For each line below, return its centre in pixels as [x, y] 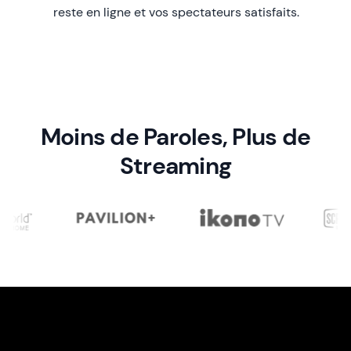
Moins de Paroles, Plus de [175, 136]
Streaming [175, 165]
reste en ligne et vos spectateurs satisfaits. [176, 12]
